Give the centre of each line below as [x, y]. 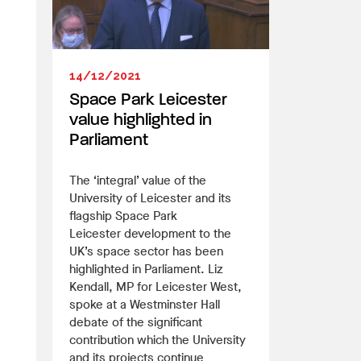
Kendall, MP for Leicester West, [156, 286]
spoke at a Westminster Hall [145, 304]
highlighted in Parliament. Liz [146, 269]
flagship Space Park [123, 216]
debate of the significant [136, 322]
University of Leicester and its [150, 198]
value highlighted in [141, 120]
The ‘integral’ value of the [138, 180]
